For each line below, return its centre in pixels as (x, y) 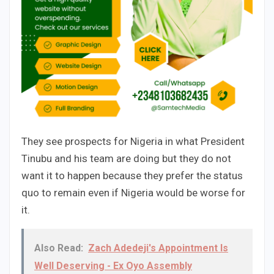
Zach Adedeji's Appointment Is (158, 248)
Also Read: (59, 248)
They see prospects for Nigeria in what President (133, 142)
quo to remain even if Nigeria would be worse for (133, 193)
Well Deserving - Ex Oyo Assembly (113, 266)
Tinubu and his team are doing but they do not (126, 159)
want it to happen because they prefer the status (132, 176)
